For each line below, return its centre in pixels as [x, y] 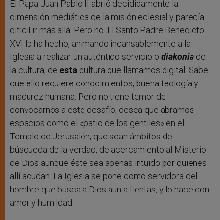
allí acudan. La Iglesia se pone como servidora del [104, 176]
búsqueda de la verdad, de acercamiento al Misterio [108, 150]
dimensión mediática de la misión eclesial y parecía [107, 17]
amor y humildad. [42, 203]
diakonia [178, 57]
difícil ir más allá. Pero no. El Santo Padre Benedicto [107, 30]
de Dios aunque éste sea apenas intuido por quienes [108, 163]
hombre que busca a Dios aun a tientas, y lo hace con [110, 190]
